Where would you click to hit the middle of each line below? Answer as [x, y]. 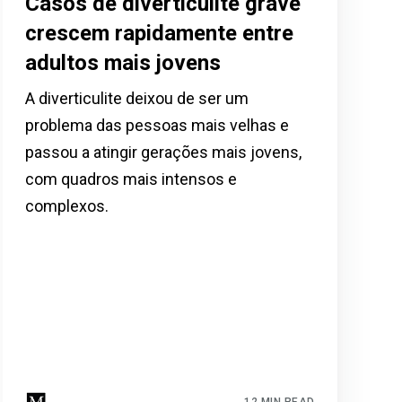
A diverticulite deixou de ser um [136, 98]
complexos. [66, 205]
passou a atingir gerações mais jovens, [163, 152]
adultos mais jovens [122, 62]
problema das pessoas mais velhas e [157, 125]
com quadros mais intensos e [131, 179]
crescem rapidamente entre [159, 33]
